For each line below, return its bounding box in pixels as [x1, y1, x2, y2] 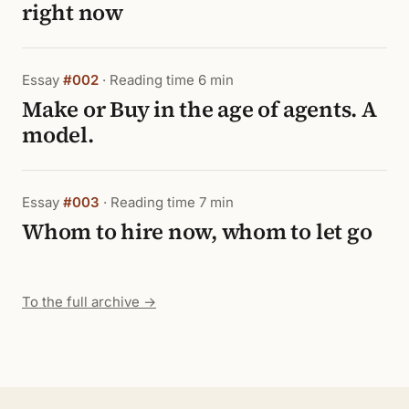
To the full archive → [22, 293, 156, 310]
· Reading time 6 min [99, 71, 234, 89]
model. [22, 120, 94, 150]
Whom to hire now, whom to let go [22, 216, 372, 246]
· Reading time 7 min [100, 194, 234, 211]
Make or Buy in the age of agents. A [22, 94, 377, 124]
